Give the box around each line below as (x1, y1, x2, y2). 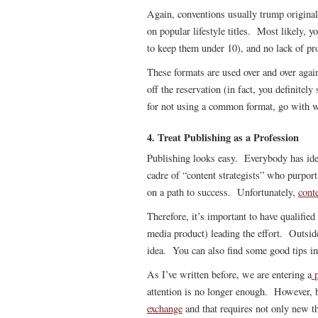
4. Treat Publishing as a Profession (147, 130, 299, 145)
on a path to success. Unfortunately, (147, 185, 298, 199)
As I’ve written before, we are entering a (147, 268, 312, 281)
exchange (147, 302, 182, 315)
